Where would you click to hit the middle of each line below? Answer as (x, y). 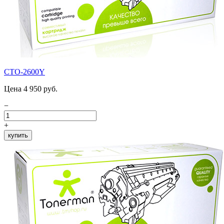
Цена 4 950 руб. (31, 89)
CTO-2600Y (24, 72)
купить (18, 135)
